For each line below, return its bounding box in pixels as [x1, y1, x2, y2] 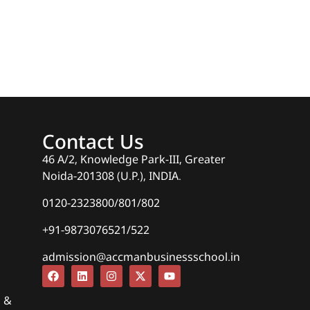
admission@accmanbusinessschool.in [42, 249, 240, 265]
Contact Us [42, 128, 144, 155]
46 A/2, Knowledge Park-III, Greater [42, 152, 226, 167]
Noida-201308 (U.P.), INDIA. [42, 168, 181, 184]
